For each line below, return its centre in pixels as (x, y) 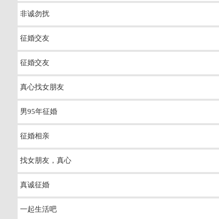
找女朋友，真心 (46, 160)
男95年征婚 (39, 111)
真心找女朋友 (42, 87)
